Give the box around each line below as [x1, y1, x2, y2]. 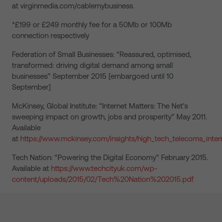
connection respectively [12, 31, 89, 40]
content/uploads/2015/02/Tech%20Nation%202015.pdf [12, 175, 194, 183]
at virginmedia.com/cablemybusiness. [12, 1, 134, 10]
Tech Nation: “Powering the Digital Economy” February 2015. [12, 153, 208, 162]
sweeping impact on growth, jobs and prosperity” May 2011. [12, 112, 207, 121]
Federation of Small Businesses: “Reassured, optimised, [12, 50, 191, 58]
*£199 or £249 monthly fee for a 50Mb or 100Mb [12, 20, 172, 29]
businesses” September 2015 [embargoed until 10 [12, 72, 173, 80]
